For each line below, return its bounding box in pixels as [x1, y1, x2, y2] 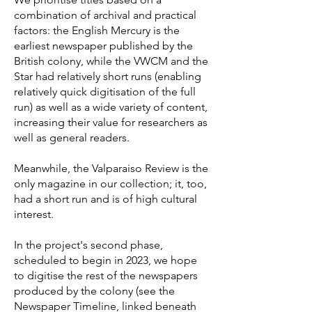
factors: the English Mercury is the [14, 24, 180, 37]
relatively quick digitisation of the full [14, 85, 196, 98]
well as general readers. [14, 131, 130, 144]
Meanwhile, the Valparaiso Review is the [14, 162, 208, 175]
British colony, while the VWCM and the [14, 54, 208, 68]
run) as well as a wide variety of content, [14, 100, 208, 114]
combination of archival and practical [14, 8, 196, 22]
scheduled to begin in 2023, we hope [14, 253, 197, 267]
